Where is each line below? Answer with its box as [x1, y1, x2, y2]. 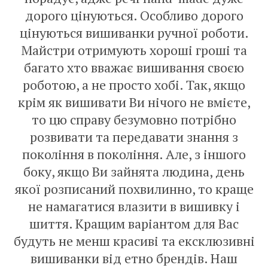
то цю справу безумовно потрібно [32, 111, 236, 128]
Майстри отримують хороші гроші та [21, 41, 247, 59]
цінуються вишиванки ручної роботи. [19, 24, 249, 41]
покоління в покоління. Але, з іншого [22, 145, 246, 163]
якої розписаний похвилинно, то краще [14, 180, 254, 197]
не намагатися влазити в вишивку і [28, 197, 240, 215]
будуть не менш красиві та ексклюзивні [13, 232, 255, 249]
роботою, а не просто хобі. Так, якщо [23, 76, 245, 93]
